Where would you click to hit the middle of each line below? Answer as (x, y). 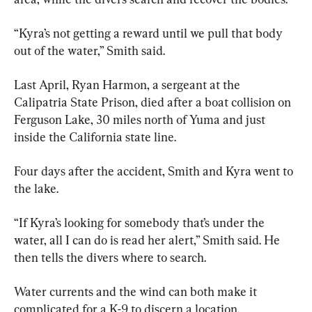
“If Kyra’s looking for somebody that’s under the (141, 222)
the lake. (36, 188)
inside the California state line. (95, 136)
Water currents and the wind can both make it (137, 291)
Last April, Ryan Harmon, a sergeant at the (128, 84)
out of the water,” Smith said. (89, 50)
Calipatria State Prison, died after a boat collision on (154, 102)
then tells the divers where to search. (110, 257)
